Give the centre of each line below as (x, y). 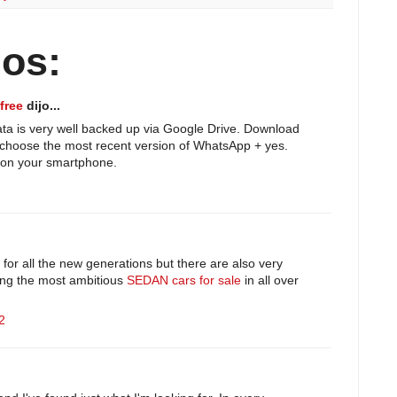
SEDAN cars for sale (184, 280)
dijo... (42, 105)
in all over (270, 280)
